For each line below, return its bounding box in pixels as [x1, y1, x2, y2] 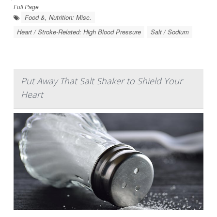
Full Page [14, 2, 39, 11]
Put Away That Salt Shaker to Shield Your [21, 75, 183, 87]
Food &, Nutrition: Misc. [25, 13, 92, 22]
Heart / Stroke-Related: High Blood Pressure [17, 27, 141, 36]
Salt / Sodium [151, 27, 189, 36]
